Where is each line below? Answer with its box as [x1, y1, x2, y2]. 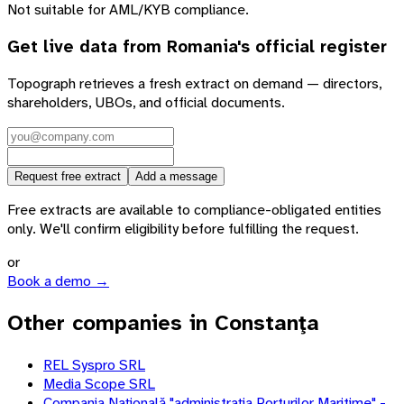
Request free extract [14, 170, 121, 184]
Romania [167, 35, 237, 58]
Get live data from [7, 35, 167, 58]
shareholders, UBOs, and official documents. [7, 93, 285, 113]
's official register [237, 35, 387, 58]
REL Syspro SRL [43, 355, 145, 375]
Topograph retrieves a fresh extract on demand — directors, [7, 74, 381, 94]
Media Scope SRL [43, 374, 155, 394]
